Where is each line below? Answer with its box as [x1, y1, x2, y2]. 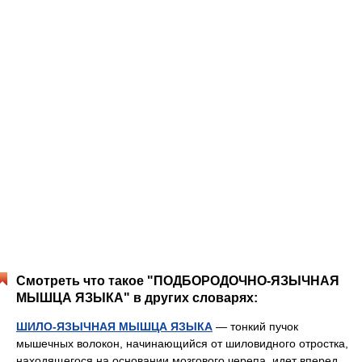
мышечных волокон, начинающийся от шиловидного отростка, [16, 337, 348, 350]
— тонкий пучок [213, 320, 298, 333]
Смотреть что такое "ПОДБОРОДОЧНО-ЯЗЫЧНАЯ [16, 274, 339, 288]
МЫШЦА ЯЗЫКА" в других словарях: [16, 291, 258, 305]
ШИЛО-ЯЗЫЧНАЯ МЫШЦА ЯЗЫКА [16, 320, 213, 333]
